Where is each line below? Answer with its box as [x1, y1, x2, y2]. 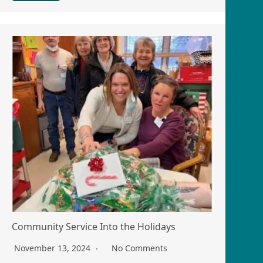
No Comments [112, 242, 167, 254]
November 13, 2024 [14, 242, 93, 254]
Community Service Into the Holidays [12, 220, 176, 234]
